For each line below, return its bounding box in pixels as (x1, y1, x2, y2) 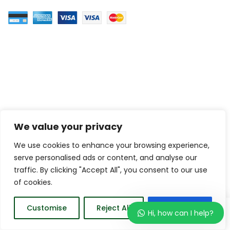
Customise (27, 203, 67, 213)
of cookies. (14, 177, 52, 187)
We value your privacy (14, 120, 122, 133)
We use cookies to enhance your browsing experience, (14, 140, 209, 150)
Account (187, 216, 215, 226)
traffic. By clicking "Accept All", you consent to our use (14, 165, 207, 175)
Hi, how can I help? (148, 208, 214, 218)
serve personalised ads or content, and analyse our (14, 152, 197, 163)
